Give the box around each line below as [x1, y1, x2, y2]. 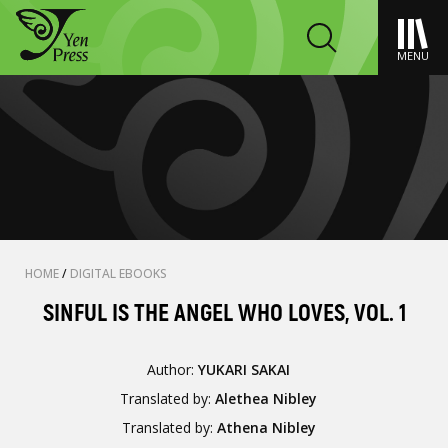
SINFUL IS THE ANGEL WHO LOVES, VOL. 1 [42, 299, 406, 328]
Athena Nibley [216, 418, 316, 437]
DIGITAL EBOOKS [70, 265, 167, 282]
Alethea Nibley [215, 389, 318, 408]
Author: [147, 360, 199, 379]
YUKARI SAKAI [198, 360, 291, 379]
